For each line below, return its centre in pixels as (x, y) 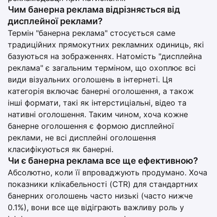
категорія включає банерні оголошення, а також (101, 91)
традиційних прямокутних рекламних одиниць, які (106, 45)
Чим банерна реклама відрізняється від (94, 9)
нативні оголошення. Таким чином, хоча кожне (98, 114)
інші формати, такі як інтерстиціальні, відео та (97, 103)
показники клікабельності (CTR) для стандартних (103, 184)
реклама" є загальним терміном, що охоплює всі (102, 68)
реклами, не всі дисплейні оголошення (82, 138)
